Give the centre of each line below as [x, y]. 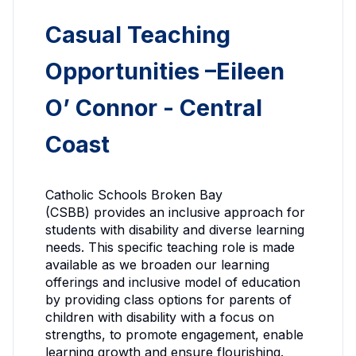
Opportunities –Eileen [165, 72]
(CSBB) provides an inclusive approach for [175, 212]
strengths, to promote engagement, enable [174, 334]
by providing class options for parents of [168, 299]
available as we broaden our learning [157, 264]
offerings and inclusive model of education [173, 282]
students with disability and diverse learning [175, 229]
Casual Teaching [138, 35]
